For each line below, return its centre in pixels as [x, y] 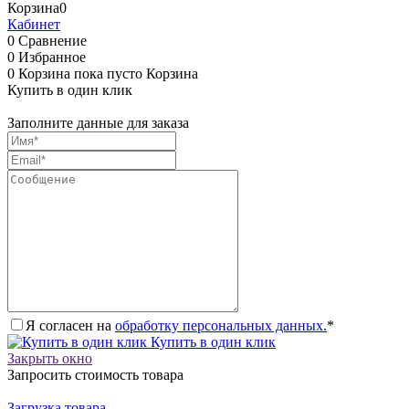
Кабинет [34, 24]
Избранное [52, 57]
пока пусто [110, 73]
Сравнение [52, 40]
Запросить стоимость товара [95, 374]
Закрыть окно [50, 358]
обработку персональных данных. [221, 325]
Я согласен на [70, 325]
